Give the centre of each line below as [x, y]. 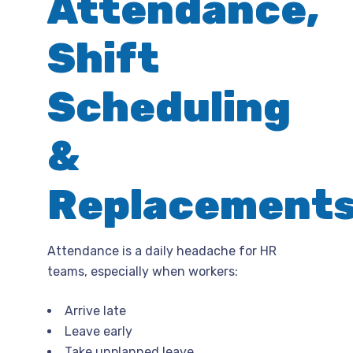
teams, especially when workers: [143, 271]
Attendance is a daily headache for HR [162, 251]
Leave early [98, 331]
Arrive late [95, 310]
